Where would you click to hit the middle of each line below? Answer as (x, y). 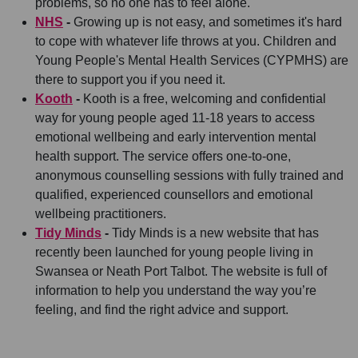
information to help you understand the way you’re (176, 290)
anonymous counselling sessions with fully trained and (189, 175)
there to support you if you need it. (130, 80)
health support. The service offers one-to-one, (163, 156)
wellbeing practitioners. (101, 214)
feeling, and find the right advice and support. (162, 310)
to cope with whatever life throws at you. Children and (186, 41)
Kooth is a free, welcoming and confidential (203, 99)
